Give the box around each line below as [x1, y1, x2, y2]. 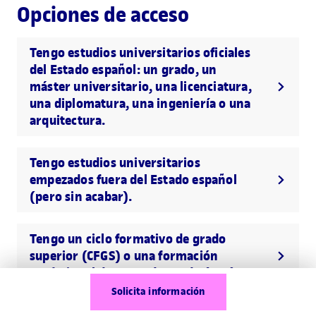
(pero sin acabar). [30, 186, 133, 207]
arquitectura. [30, 110, 106, 130]
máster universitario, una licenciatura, [30, 76, 252, 97]
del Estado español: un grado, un [30, 59, 217, 80]
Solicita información [111, 284, 205, 299]
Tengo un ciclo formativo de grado [30, 229, 226, 249]
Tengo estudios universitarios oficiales [30, 42, 250, 63]
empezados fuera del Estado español [30, 169, 237, 190]
